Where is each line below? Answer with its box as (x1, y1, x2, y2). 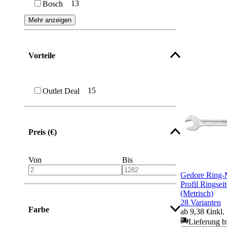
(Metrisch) (180, 188, 213, 198)
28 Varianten (180, 198, 221, 207)
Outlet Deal (43, 86, 80, 95)
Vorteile (28, 51, 55, 60)
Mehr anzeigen (28, 16, 71, 24)
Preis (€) (28, 127, 57, 136)
